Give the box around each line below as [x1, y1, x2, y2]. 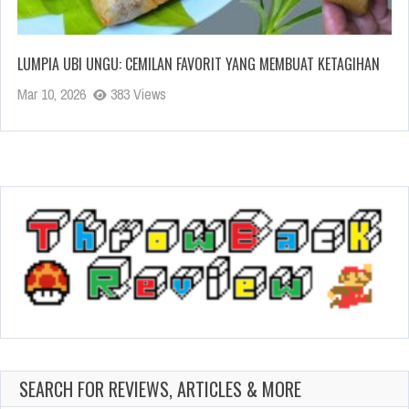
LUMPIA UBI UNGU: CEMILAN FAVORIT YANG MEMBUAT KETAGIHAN [17, 52, 380, 75]
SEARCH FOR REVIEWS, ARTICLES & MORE [19, 374, 301, 403]
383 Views [107, 83, 166, 104]
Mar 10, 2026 [17, 83, 86, 104]
